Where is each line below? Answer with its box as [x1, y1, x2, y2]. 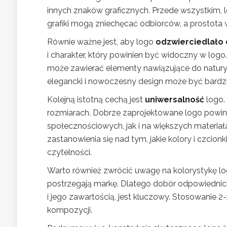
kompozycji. [47, 205, 92, 215]
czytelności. [47, 147, 92, 157]
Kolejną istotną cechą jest [47, 95, 145, 104]
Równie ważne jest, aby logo [47, 37, 156, 47]
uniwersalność [145, 95, 204, 104]
